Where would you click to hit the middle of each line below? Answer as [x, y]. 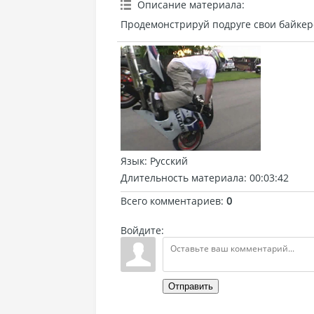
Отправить [191, 286]
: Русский [166, 161]
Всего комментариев [171, 201]
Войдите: [142, 230]
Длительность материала [182, 178]
